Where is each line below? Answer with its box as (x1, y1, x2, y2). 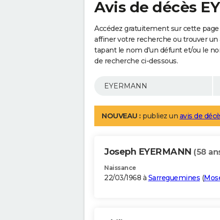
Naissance (104, 164, 136, 172)
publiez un (140, 111, 180, 121)
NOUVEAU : (102, 111, 141, 121)
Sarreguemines (148, 173, 200, 183)
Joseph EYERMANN (104, 146, 193, 158)
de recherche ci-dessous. (94, 56, 178, 66)
